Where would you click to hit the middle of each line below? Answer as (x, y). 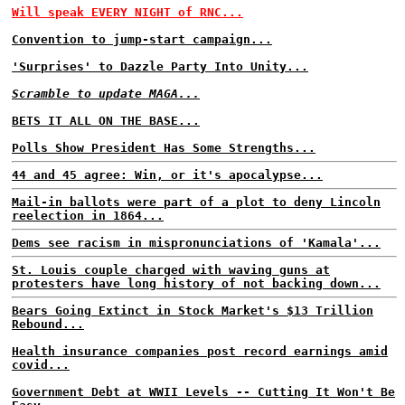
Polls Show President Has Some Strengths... (164, 148)
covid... (41, 365)
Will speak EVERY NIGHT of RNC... (127, 12)
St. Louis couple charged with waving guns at (171, 270)
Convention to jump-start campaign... (142, 39)
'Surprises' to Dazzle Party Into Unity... (160, 66)
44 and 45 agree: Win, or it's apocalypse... (167, 175)
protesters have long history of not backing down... (196, 283)
